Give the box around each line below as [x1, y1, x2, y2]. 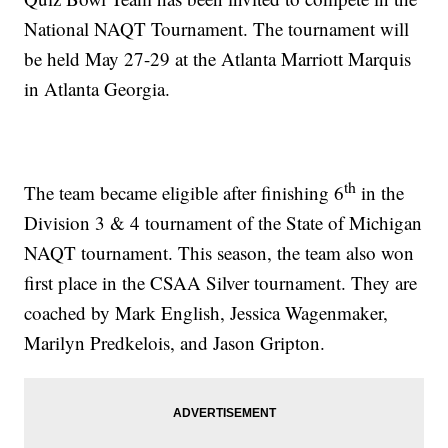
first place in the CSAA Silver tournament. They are [24, 270, 418, 296]
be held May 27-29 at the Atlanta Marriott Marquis [24, 46, 412, 72]
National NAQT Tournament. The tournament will [24, 16, 410, 42]
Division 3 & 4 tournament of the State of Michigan [24, 210, 423, 236]
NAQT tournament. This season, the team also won [24, 240, 415, 266]
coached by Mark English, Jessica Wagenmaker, [24, 300, 389, 326]
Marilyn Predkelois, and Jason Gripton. [24, 330, 326, 356]
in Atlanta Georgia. [24, 76, 171, 102]
